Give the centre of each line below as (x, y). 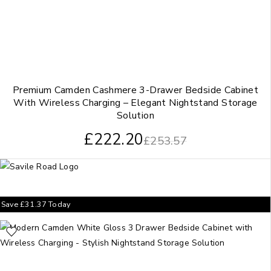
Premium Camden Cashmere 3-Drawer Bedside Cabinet (135, 90)
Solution (135, 115)
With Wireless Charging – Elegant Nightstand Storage (135, 103)
